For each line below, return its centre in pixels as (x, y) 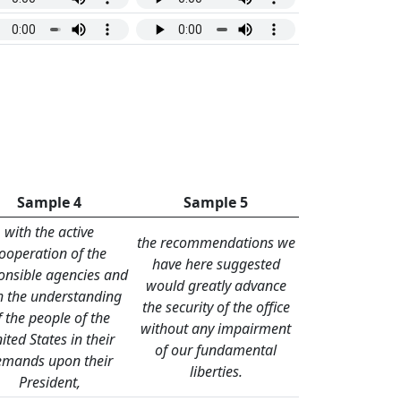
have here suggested (216, 264)
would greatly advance (216, 286)
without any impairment (216, 329)
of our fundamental (216, 350)
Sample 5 (216, 203)
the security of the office (216, 307)
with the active (49, 232)
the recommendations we (216, 243)
